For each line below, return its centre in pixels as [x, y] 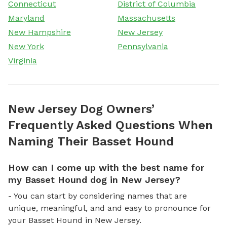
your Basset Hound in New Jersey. [75, 220]
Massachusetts [146, 18]
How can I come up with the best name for [106, 167]
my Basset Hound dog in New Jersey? [94, 179]
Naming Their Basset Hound [91, 141]
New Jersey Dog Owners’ [81, 109]
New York [26, 46]
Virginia [23, 60]
